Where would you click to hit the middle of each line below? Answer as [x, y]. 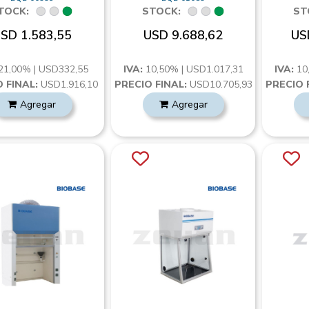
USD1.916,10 [68, 84]
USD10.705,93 [219, 84]
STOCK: [161, 11]
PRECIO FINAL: [150, 84]
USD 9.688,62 [183, 35]
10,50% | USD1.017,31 [194, 69]
